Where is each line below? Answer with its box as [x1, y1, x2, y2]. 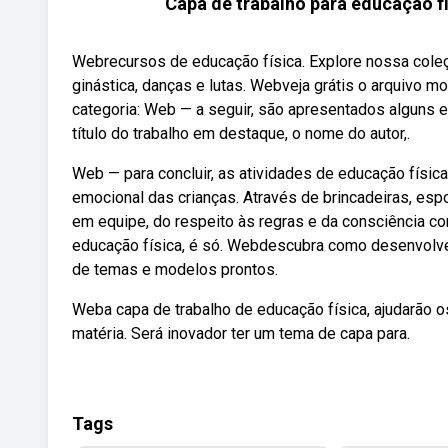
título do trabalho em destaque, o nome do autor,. [72, 124, 410, 143]
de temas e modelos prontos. [72, 260, 278, 279]
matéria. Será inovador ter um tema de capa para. [72, 324, 410, 343]
